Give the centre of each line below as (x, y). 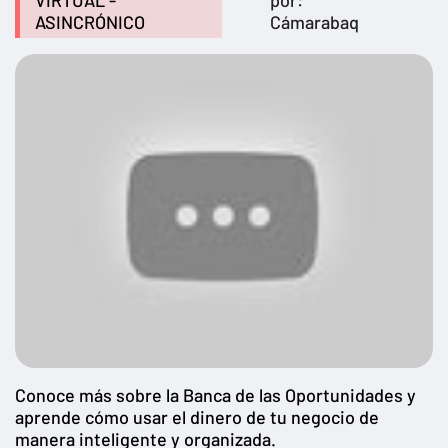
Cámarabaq (315, 22)
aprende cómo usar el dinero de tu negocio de (197, 416)
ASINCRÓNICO (90, 22)
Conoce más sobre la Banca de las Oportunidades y (215, 394)
